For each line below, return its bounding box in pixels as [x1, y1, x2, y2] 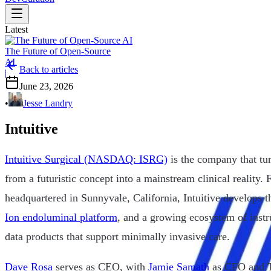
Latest [5, 24, 28, 34]
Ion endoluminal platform [5, 211, 117, 223]
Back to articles [19, 64, 78, 74]
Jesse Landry [23, 98, 73, 108]
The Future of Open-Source [5, 46, 111, 56]
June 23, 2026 [19, 81, 73, 91]
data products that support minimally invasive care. [5, 230, 230, 243]
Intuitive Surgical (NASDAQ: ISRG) [5, 152, 168, 165]
